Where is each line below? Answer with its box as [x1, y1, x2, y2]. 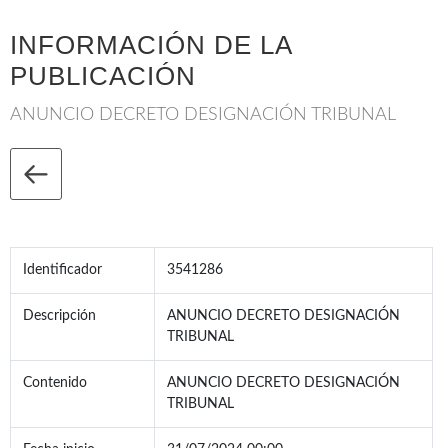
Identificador [23, 263, 102, 278]
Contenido [23, 376, 87, 391]
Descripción [23, 309, 96, 324]
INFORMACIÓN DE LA [10, 30, 292, 61]
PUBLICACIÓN [10, 61, 196, 92]
